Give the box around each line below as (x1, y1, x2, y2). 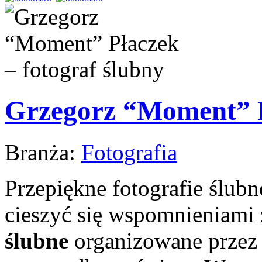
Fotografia (81, 139, 177, 165)
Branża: (5, 139, 81, 165)
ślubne (5, 227, 68, 253)
